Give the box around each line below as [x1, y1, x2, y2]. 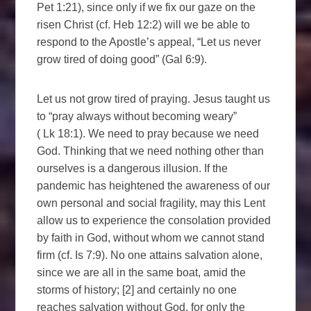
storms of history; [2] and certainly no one [37, 283, 237, 296]
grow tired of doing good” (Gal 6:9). [37, 53, 208, 65]
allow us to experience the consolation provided [37, 214, 271, 226]
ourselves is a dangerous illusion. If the [37, 162, 228, 174]
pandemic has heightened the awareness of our [37, 179, 271, 192]
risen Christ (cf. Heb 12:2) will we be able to [37, 18, 251, 31]
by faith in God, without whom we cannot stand [37, 231, 265, 244]
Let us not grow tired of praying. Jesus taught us [37, 92, 271, 105]
